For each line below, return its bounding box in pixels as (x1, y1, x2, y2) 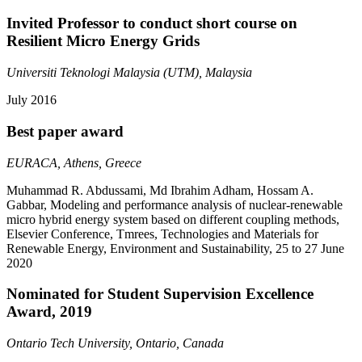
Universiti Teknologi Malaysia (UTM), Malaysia (6, 65, 252, 80)
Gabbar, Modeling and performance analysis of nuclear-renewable (6, 197, 343, 212)
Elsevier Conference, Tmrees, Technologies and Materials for (6, 226, 318, 241)
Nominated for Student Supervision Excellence (6, 285, 314, 303)
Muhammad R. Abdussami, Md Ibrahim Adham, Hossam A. (6, 183, 314, 197)
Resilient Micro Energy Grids (6, 32, 200, 50)
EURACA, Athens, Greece (6, 155, 141, 170)
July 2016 (6, 93, 57, 107)
